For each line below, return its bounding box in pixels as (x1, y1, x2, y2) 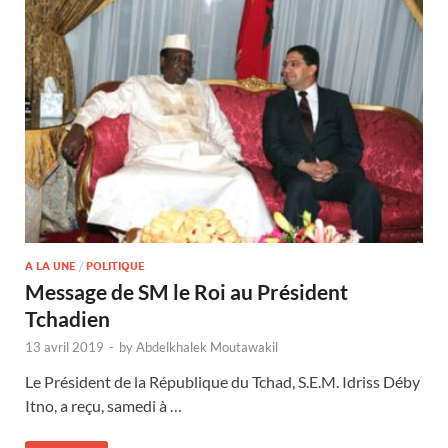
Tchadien (25, 305, 110, 331)
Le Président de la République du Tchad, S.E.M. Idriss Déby (25, 371, 420, 391)
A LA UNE (25, 258, 76, 273)
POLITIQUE (86, 258, 145, 273)
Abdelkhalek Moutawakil (136, 338, 278, 355)
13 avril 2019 (25, 338, 104, 355)
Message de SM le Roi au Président (25, 278, 348, 304)
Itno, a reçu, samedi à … (25, 395, 182, 415)
